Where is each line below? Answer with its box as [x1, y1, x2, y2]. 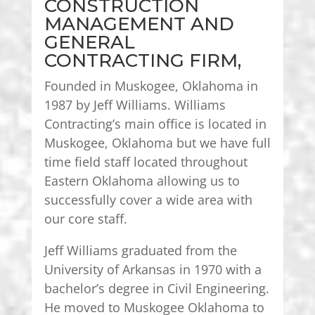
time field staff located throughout [44, 153, 247, 170]
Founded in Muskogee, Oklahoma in [44, 77, 258, 94]
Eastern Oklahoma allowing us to [44, 172, 240, 189]
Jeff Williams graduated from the [44, 241, 237, 259]
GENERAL [44, 30, 135, 53]
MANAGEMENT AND [44, 12, 234, 35]
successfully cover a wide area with [44, 191, 252, 208]
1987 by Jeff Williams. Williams [44, 96, 226, 113]
